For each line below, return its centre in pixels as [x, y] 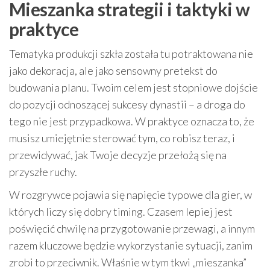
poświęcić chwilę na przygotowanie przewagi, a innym [132, 228]
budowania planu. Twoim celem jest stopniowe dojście [133, 87]
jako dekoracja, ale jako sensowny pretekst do [113, 70]
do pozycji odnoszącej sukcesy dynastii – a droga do [127, 104]
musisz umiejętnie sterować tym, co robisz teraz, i [122, 138]
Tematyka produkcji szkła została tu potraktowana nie [131, 53]
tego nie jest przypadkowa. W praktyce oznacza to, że [132, 121]
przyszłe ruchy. [43, 171]
